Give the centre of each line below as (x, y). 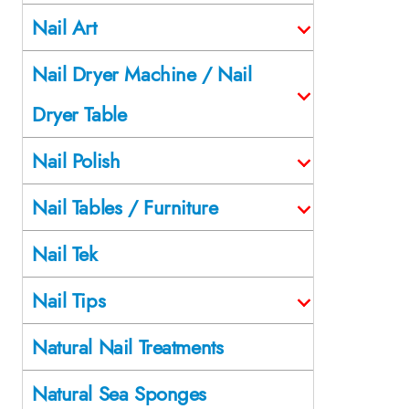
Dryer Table (79, 114)
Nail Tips (69, 300)
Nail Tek (65, 253)
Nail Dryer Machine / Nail (142, 73)
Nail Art (64, 27)
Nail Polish (76, 160)
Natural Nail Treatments (128, 346)
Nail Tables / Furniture (125, 207)
